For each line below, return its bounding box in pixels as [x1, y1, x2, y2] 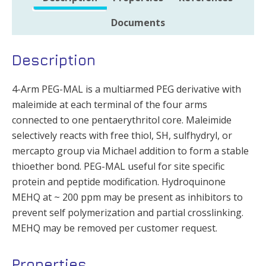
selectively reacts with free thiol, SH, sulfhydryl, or [12, 128, 232, 142]
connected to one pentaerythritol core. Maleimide [12, 113, 232, 126]
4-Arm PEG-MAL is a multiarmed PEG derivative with [12, 82, 241, 96]
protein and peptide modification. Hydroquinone [12, 175, 226, 188]
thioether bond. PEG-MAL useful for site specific [12, 159, 224, 173]
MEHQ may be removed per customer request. [12, 221, 217, 235]
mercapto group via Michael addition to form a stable [12, 144, 249, 157]
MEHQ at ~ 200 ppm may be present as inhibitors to [12, 190, 243, 204]
